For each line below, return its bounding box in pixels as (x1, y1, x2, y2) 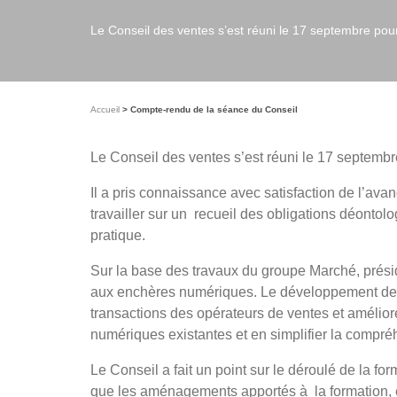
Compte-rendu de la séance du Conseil (128, 105, 298, 114)
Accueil (90, 105, 120, 114)
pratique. (90, 228, 145, 243)
